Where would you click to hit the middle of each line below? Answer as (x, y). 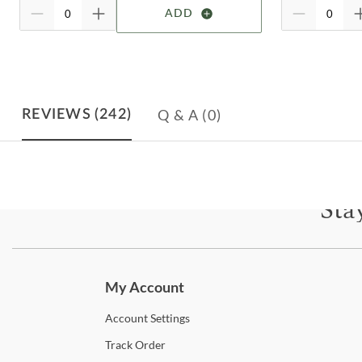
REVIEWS (57, 114)
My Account (145, 286)
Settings (169, 318)
